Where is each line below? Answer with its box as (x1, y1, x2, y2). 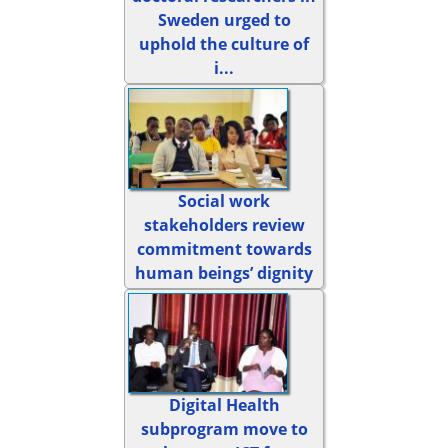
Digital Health (168, 394, 280, 417)
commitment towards (136, 237, 312, 260)
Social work (178, 189, 270, 212)
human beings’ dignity (135, 261, 313, 284)
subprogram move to (140, 418, 308, 441)
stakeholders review (143, 213, 305, 236)
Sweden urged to (157, 8, 291, 31)
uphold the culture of (139, 32, 309, 55)
